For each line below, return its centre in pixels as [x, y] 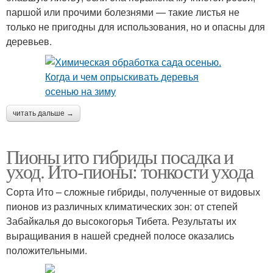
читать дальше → [43, 114]
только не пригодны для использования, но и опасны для [136, 27]
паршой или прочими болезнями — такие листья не [123, 12]
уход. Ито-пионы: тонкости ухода [130, 171]
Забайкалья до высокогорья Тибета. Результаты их [121, 221]
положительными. [47, 250]
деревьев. [29, 41]
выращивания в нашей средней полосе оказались [120, 236]
